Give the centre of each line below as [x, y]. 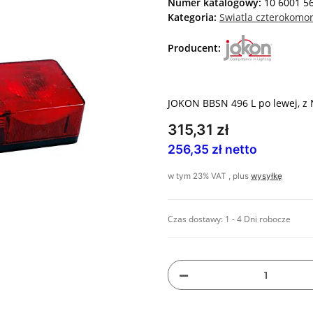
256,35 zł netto [212, 150]
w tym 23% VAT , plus [209, 176]
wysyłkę [267, 176]
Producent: [194, 48]
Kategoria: [194, 17]
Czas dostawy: [196, 219]
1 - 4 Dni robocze [258, 219]
